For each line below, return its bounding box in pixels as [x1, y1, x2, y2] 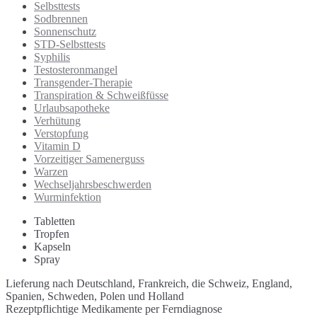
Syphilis [34, 51, 70, 64]
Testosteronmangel [34, 64, 117, 76]
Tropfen [34, 228, 69, 241]
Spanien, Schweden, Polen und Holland [6, 290, 184, 303]
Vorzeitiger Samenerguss [34, 153, 144, 166]
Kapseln [34, 241, 71, 253]
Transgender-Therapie [34, 76, 132, 89]
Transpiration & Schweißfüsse [34, 89, 168, 102]
